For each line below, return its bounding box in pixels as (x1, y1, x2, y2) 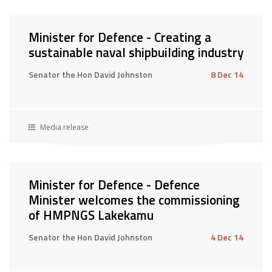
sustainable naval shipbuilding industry (29, 42, 243, 62)
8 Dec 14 (211, 68, 243, 81)
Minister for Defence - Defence (29, 175, 200, 194)
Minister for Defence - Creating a (29, 27, 211, 47)
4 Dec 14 (211, 231, 243, 243)
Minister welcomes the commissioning (29, 190, 240, 209)
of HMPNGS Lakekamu (29, 205, 154, 225)
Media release (38, 122, 89, 132)
